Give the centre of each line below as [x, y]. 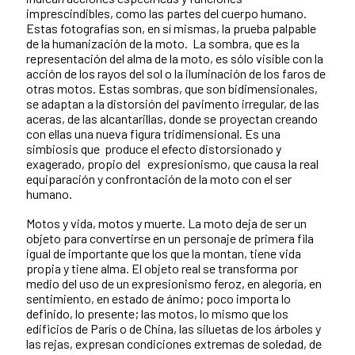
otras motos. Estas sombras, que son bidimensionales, [172, 89]
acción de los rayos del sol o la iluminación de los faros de [176, 74]
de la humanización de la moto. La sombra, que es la [163, 44]
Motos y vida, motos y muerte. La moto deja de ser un [166, 223]
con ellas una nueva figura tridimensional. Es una [153, 134]
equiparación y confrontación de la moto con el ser [159, 179]
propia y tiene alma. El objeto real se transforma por [162, 269]
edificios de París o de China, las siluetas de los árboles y [174, 329]
